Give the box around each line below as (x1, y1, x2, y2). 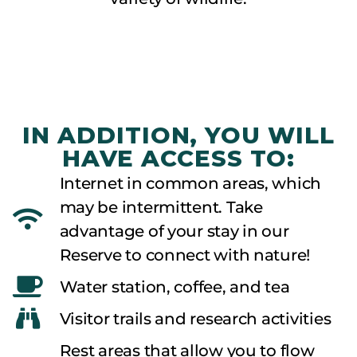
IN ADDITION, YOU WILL (22, 120, 335, 149)
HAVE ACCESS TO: (61, 143, 296, 172)
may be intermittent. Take (59, 197, 263, 217)
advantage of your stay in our (59, 221, 289, 241)
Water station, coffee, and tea (59, 277, 290, 296)
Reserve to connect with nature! (59, 245, 311, 265)
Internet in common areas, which (59, 173, 322, 193)
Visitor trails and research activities (59, 308, 331, 328)
